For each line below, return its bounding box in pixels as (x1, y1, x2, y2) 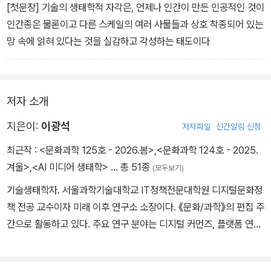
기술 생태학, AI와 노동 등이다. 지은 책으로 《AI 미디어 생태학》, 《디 (7, 235, 264, 247)
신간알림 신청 (216, 122, 261, 132)
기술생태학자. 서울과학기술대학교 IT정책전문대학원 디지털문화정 (7, 184, 263, 197)
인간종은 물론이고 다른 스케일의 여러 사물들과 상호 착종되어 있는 (7, 18, 263, 31)
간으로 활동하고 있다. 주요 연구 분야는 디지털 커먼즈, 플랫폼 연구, (7, 218, 264, 230)
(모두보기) (152, 163, 184, 173)
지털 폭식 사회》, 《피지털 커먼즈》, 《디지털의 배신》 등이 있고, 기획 (7, 252, 263, 264)
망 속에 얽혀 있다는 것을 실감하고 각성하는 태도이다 (7, 35, 210, 48)
